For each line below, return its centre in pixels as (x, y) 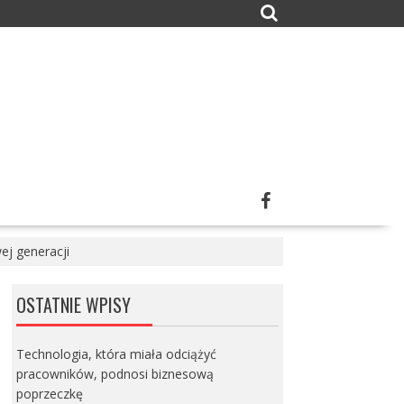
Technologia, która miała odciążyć (116, 354)
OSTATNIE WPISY (73, 305)
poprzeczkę (49, 394)
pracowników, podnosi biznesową (115, 374)
